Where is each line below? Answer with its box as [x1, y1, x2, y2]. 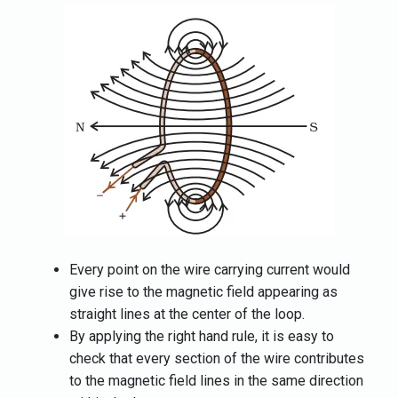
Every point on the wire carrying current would [69, 260, 350, 278]
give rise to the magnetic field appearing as [69, 283, 338, 300]
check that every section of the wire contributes [69, 349, 364, 367]
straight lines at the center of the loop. [69, 305, 305, 322]
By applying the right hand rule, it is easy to [69, 327, 334, 345]
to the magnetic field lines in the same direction [69, 371, 363, 389]
